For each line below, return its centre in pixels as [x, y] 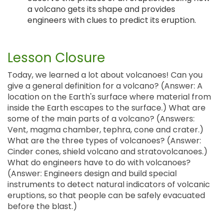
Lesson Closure [56, 58]
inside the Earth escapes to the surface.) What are [107, 108]
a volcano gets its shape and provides [101, 9]
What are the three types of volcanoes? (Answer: [104, 141]
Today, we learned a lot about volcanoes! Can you [105, 75]
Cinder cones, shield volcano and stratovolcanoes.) [108, 152]
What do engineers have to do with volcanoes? [99, 163]
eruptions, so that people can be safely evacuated [106, 196]
